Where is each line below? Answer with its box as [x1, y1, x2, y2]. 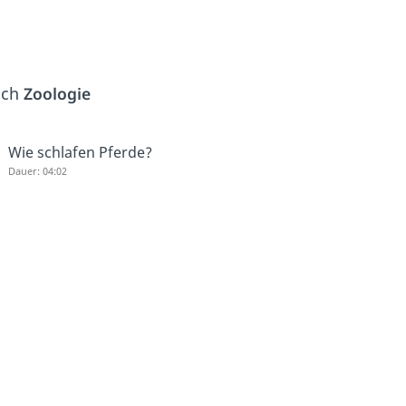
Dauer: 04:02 [8, 164, 68, 178]
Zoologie [24, 82, 91, 104]
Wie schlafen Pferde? [8, 142, 153, 162]
